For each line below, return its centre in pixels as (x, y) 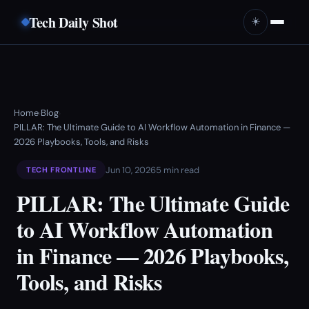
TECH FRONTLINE (61, 170)
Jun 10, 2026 (131, 170)
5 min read (178, 170)
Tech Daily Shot (73, 22)
